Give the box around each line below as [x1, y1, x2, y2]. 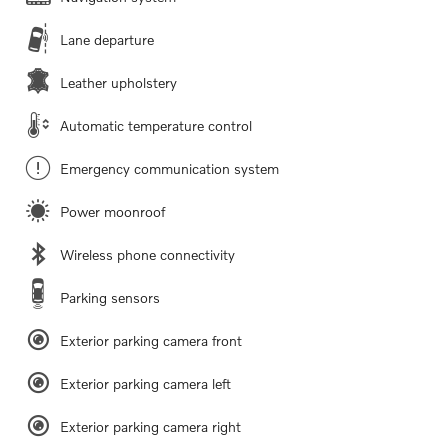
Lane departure [60, 31, 154, 49]
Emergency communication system [60, 160, 279, 178]
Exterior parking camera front [60, 332, 242, 350]
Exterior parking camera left [60, 375, 231, 393]
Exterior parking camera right [60, 418, 241, 436]
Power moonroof [60, 203, 165, 221]
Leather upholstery [60, 74, 177, 92]
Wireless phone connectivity [60, 246, 235, 264]
